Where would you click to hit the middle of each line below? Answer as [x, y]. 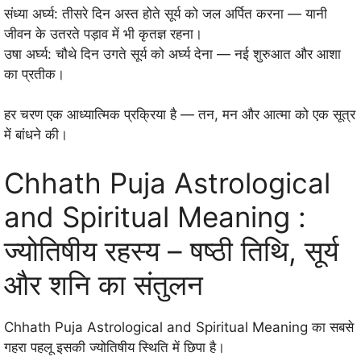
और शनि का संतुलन [104, 284]
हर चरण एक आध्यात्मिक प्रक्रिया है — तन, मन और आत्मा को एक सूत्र [180, 115]
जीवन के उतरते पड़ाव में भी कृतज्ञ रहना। [103, 33]
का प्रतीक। [34, 74]
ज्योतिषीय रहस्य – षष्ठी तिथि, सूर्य [171, 250]
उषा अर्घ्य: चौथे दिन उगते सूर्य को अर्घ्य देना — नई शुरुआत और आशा [172, 54]
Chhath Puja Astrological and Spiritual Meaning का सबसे [179, 327]
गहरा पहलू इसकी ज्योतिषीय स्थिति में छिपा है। [114, 347]
